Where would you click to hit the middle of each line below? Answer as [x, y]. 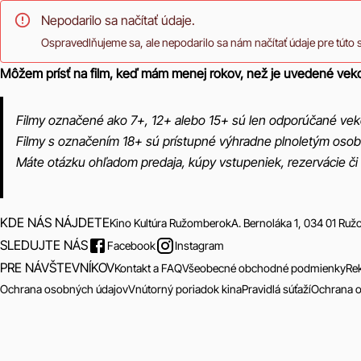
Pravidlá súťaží [276, 288]
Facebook [131, 245]
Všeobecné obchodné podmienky [264, 268]
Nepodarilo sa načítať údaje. [118, 20]
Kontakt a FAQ [148, 268]
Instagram [199, 245]
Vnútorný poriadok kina [185, 288]
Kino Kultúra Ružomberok [170, 222]
